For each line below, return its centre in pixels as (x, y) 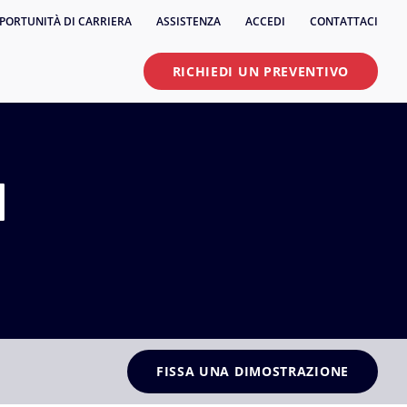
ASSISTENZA (189, 21)
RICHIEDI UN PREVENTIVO (260, 71)
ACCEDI (265, 21)
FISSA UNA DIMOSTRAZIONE (252, 371)
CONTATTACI (344, 21)
